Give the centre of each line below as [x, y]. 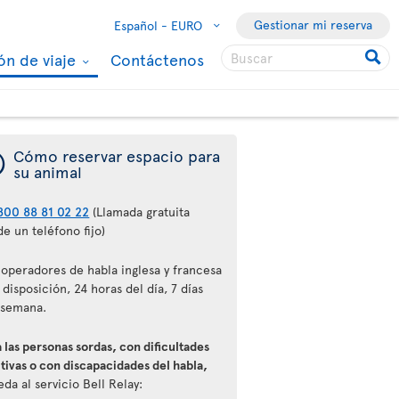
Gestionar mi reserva [313, 24]
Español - [141, 25]
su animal [48, 171]
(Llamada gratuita [140, 212]
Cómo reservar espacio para [117, 155]
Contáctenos [157, 59]
